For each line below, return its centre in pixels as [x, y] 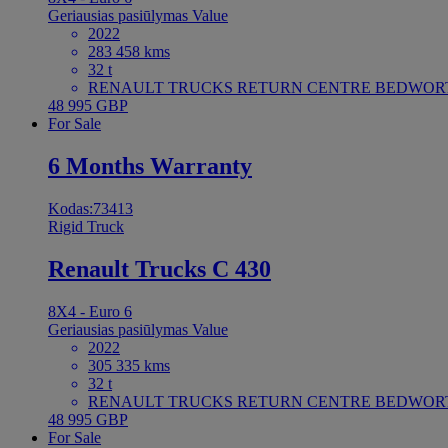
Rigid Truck [86, 226]
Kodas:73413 [90, 208]
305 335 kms [129, 365]
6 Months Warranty [150, 166]
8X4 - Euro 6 [90, 311]
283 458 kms [129, 52]
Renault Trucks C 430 [159, 268]
